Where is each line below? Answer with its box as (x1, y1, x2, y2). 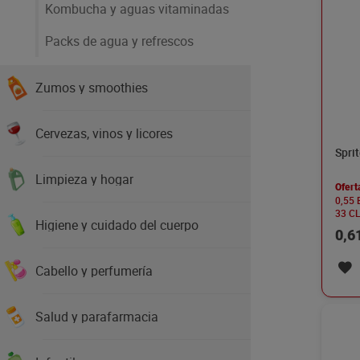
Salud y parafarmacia (35, 308, 158, 325)
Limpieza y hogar (35, 170, 133, 188)
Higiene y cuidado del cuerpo (35, 216, 198, 234)
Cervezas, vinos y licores (35, 125, 173, 142)
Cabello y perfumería (35, 262, 153, 280)
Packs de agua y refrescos (45, 32, 194, 50)
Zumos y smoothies (35, 79, 148, 96)
